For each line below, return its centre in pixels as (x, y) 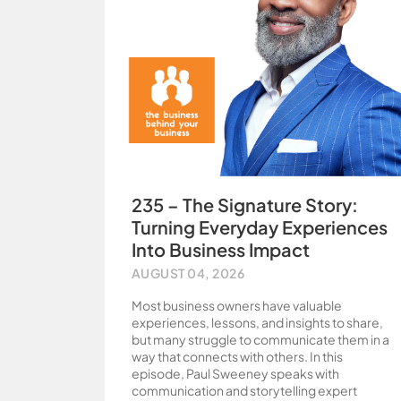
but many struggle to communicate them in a (260, 339)
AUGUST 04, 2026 (188, 273)
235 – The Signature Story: (245, 205)
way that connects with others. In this (237, 356)
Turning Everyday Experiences (260, 227)
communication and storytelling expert (244, 390)
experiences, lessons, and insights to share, (257, 322)
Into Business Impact (221, 249)
